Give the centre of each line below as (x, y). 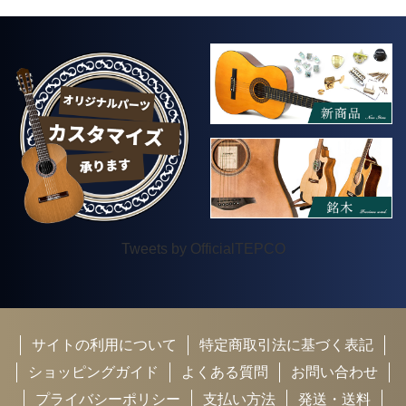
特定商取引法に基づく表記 (286, 345)
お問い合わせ (334, 372)
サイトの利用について (104, 345)
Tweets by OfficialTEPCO (203, 249)
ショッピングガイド (93, 372)
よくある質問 (224, 372)
